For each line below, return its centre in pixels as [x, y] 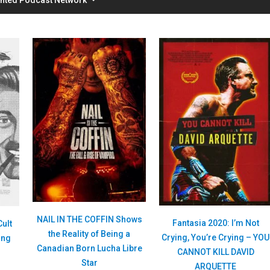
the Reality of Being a [89, 234]
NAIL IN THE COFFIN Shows [89, 220]
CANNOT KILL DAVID [215, 252]
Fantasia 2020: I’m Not [215, 223]
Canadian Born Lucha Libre [89, 249]
